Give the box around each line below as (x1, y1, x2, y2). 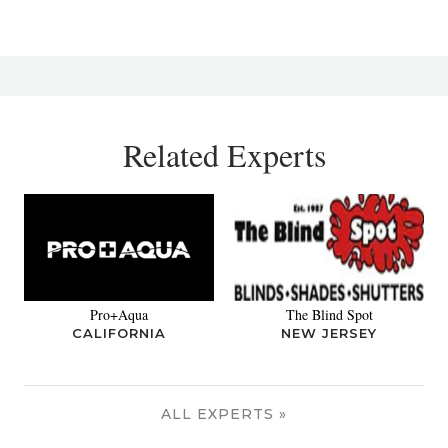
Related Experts (122, 133, 326, 176)
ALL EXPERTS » (161, 405, 287, 424)
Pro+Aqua (90, 305, 148, 325)
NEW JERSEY (281, 325, 377, 342)
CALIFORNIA (72, 325, 166, 342)
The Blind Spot (285, 305, 373, 325)
